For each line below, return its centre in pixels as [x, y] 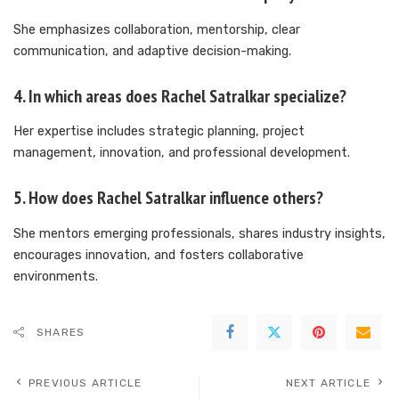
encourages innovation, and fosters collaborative [159, 255]
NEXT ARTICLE [328, 383]
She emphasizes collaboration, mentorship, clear [157, 29]
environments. [56, 276]
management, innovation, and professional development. [182, 153]
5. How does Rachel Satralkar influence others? [168, 198]
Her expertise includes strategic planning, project [159, 132]
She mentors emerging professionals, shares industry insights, [199, 233]
